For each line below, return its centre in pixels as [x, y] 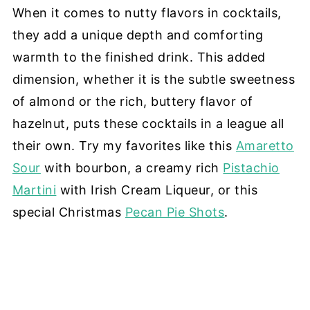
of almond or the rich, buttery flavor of [133, 101]
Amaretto [265, 145]
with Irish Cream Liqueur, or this [157, 190]
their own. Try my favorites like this [124, 145]
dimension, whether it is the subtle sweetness [154, 79]
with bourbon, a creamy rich [132, 167]
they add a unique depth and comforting [138, 35]
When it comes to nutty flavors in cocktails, [147, 12]
